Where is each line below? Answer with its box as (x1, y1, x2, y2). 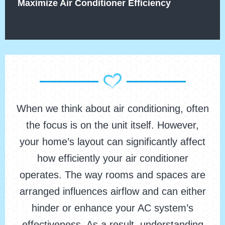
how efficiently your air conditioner (37, 153, 188, 164)
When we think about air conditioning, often (16, 103, 209, 115)
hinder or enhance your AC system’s (32, 202, 193, 214)
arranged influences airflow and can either (19, 186, 206, 197)
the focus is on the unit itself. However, (26, 120, 199, 131)
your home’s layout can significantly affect (20, 136, 205, 148)
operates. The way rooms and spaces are (20, 169, 205, 181)
